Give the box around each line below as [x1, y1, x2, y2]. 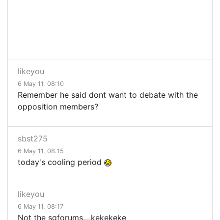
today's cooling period [18, 157, 104, 167]
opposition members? [18, 102, 98, 112]
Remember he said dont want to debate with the [18, 90, 198, 100]
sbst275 [18, 134, 48, 144]
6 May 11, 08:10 [18, 80, 64, 88]
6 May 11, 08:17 [18, 203, 63, 211]
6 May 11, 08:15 [18, 147, 64, 155]
